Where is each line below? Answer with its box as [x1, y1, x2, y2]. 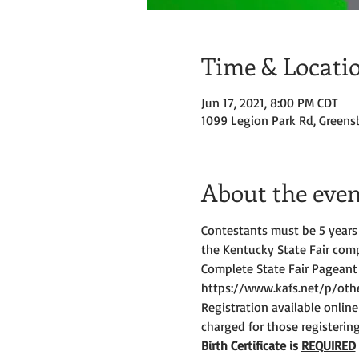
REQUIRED [301, 337, 356, 353]
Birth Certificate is [200, 337, 301, 353]
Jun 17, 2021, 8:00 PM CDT [200, 95, 338, 111]
